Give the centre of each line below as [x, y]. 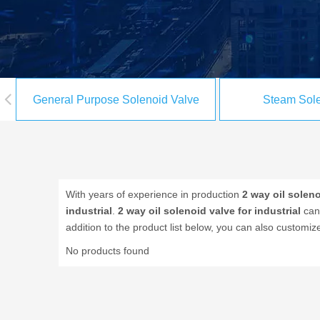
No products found [107, 251]
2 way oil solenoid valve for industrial [209, 211]
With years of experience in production [154, 194]
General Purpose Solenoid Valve [116, 100]
